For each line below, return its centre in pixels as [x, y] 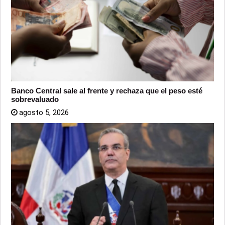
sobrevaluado [35, 99]
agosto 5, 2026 [44, 113]
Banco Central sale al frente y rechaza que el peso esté [107, 91]
